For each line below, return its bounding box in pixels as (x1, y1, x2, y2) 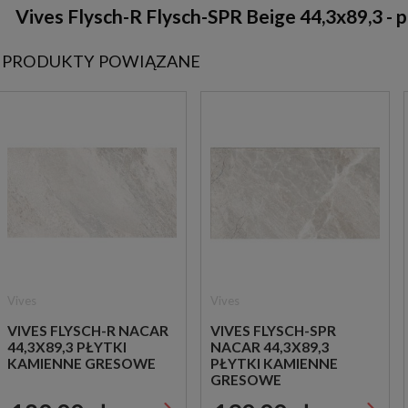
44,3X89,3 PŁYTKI (7, 338, 127, 355)
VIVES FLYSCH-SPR (210, 321, 336, 339)
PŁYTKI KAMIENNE (210, 354, 338, 372)
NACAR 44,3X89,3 (210, 338, 330, 355)
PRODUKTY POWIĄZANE (2, 51, 200, 72)
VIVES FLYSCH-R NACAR (7, 321, 168, 339)
